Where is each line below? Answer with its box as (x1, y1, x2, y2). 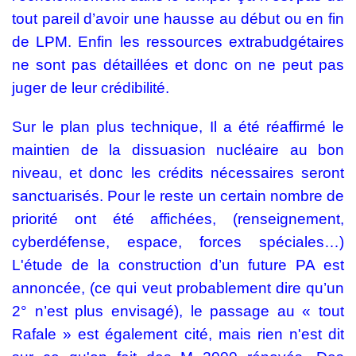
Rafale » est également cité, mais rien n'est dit (12, 326, 344, 343)
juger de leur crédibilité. (12, 79, 169, 97)
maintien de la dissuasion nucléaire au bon (12, 141, 344, 159)
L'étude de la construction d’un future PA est (12, 257, 344, 274)
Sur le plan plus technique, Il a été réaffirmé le (12, 118, 344, 136)
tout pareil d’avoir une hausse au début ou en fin (12, 10, 344, 28)
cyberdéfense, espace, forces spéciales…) (12, 234, 344, 251)
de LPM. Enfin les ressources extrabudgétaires (12, 33, 344, 51)
